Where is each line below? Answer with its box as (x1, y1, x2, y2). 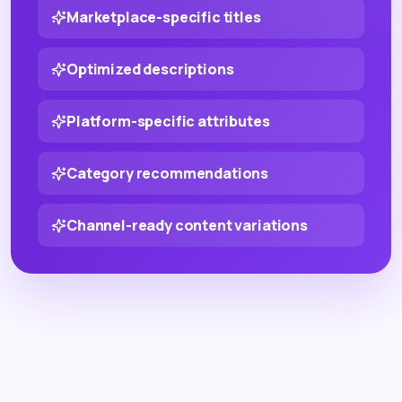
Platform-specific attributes (66, 110, 270, 131)
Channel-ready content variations (66, 214, 308, 235)
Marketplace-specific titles (66, 6, 261, 27)
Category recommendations (66, 162, 269, 183)
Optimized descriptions (66, 58, 234, 79)
